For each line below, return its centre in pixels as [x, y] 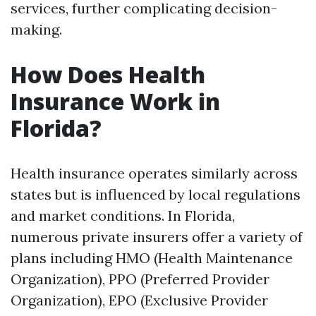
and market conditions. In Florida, [123, 215]
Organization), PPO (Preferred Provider [140, 279]
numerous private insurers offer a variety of [157, 237]
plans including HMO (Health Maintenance [152, 258]
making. [36, 29]
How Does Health [108, 74]
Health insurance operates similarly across [154, 173]
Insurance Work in [115, 101]
